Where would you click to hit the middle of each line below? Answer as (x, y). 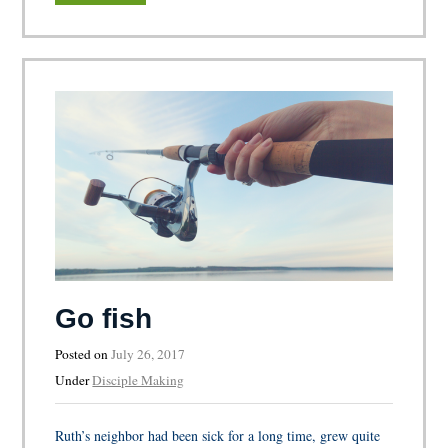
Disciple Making (138, 379)
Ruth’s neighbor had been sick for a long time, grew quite (218, 435)
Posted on (83, 353)
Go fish (104, 318)
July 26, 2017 (148, 353)
